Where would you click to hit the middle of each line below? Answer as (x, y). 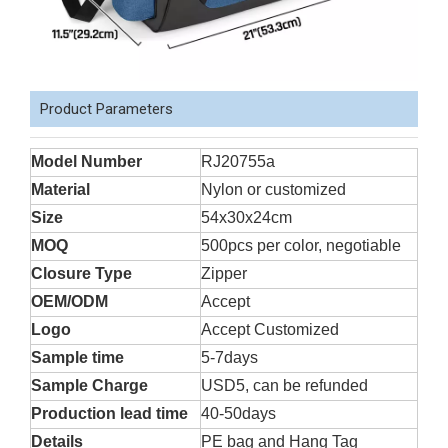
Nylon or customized (273, 189)
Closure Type (81, 273)
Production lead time (109, 413)
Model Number (86, 161)
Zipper (224, 273)
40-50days (238, 413)
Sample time (77, 357)
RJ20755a (238, 161)
